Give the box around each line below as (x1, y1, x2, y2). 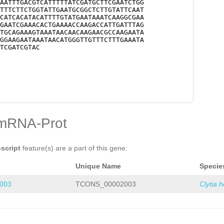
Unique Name (75, 162, 121, 170)
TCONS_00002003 (75, 180, 136, 188)
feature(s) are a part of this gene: (20, 144, 127, 152)
